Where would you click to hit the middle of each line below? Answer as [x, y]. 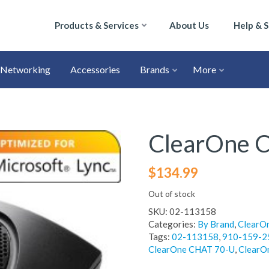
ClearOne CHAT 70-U [191, 249]
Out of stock [171, 194]
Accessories [95, 69]
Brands [155, 69]
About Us [189, 25]
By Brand [216, 224]
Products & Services [97, 25]
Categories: [173, 224]
